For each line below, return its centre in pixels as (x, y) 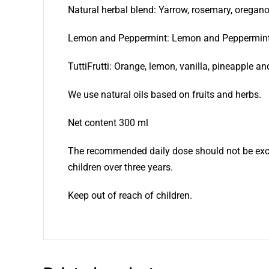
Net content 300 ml (108, 123)
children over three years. (120, 168)
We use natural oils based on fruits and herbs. (164, 95)
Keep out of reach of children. (130, 196)
